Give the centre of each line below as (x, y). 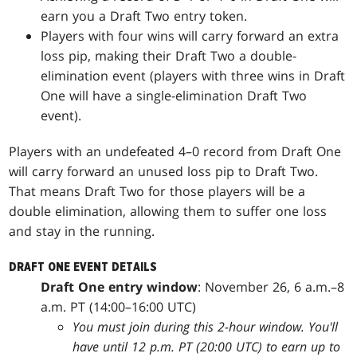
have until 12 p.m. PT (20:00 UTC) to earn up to (207, 346)
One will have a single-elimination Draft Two (174, 95)
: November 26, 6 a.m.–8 (271, 286)
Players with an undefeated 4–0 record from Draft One (175, 151)
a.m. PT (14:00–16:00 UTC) (119, 306)
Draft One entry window (120, 286)
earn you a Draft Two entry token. (144, 16)
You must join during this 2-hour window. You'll (206, 326)
